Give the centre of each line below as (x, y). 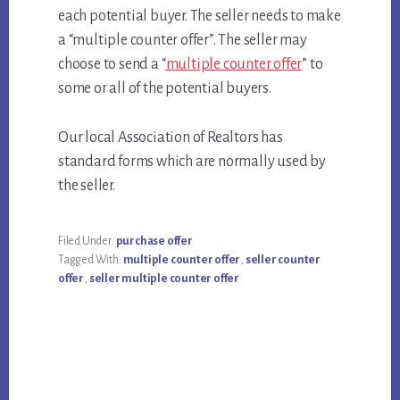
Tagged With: (91, 260)
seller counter (283, 260)
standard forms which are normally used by (192, 162)
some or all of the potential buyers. (165, 89)
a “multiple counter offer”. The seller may (183, 41)
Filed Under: (87, 242)
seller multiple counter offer (164, 279)
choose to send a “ (112, 65)
